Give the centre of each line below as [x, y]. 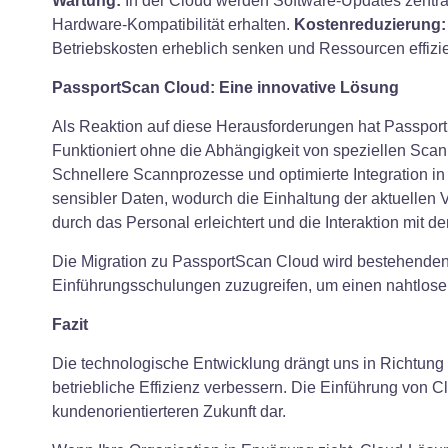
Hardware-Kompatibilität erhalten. [173, 24]
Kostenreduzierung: [370, 24]
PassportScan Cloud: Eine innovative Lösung [225, 87]
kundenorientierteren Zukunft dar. [169, 411]
